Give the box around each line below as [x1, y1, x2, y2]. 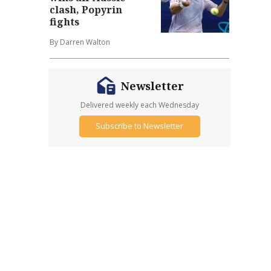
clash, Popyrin [50, 2, 123, 16]
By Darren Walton [50, 36, 111, 47]
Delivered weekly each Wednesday [80, 99, 199, 110]
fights [50, 15, 80, 28]
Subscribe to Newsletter [96, 120, 184, 132]
